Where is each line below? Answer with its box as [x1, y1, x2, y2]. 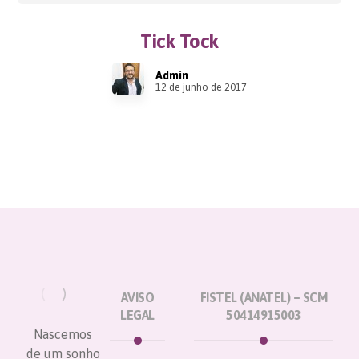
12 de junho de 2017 [155, 80, 247, 93]
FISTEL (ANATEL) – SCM [200, 289, 328, 305]
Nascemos [34, 327, 93, 342]
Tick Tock [140, 30, 219, 52]
